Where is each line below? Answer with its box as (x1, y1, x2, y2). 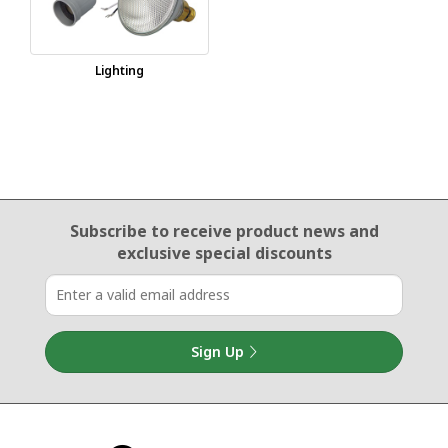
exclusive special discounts (116, 241, 332, 264)
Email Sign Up (29, 218, 116, 238)
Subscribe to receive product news (69, 219, 345, 242)
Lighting (95, 62, 144, 80)
